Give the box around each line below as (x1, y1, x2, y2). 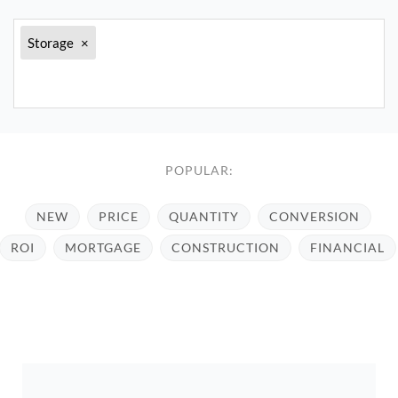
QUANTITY (168, 209, 239, 224)
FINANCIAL (310, 240, 385, 255)
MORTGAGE (65, 240, 141, 255)
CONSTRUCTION (171, 240, 280, 255)
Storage (28, 35, 74, 51)
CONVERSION (268, 209, 360, 224)
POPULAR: (164, 163, 234, 178)
